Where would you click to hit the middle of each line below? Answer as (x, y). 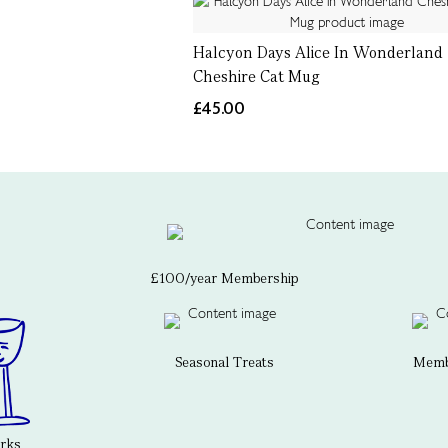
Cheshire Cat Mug (257, 76)
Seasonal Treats (224, 362)
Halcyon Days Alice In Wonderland (318, 52)
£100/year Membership (224, 278)
